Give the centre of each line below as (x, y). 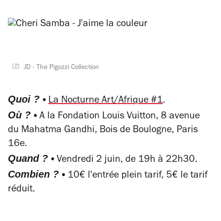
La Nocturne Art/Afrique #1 (106, 101)
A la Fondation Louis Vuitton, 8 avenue (118, 117)
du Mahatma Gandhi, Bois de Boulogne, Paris (103, 130)
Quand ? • (31, 158)
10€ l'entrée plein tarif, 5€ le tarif (136, 176)
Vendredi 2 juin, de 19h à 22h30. (126, 160)
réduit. (21, 190)
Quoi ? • (27, 99)
